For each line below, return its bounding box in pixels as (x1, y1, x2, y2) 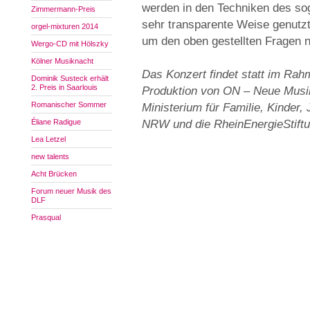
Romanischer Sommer (31, 100, 107, 109)
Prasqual (31, 213, 61, 221)
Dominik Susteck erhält (31, 74, 109, 82)
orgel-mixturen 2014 (31, 22, 98, 30)
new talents (31, 152, 69, 161)
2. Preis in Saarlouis (31, 83, 98, 91)
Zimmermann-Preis (31, 5, 95, 13)
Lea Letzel (31, 135, 66, 143)
